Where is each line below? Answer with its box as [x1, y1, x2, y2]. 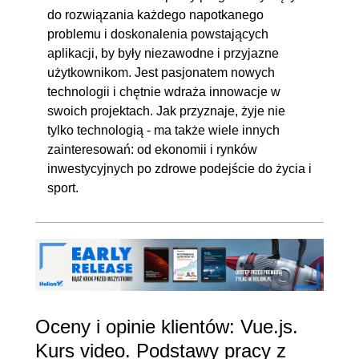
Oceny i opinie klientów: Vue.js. [35, 315, 298, 337]
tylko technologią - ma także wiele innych [47, 123, 280, 137]
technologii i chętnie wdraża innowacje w [47, 84, 280, 99]
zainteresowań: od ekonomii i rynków [47, 142, 257, 156]
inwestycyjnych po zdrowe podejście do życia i [47, 161, 312, 175]
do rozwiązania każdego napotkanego [47, 7, 264, 22]
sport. [47, 180, 79, 195]
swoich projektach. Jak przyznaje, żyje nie [47, 103, 285, 118]
